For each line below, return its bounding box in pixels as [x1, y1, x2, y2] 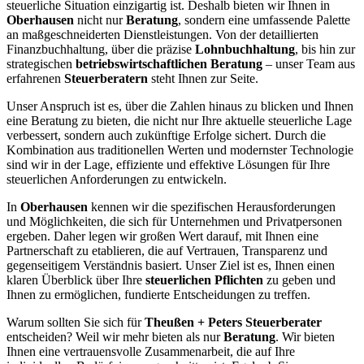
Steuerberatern [64, 71, 148, 86]
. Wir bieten [275, 330, 335, 344]
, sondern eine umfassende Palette [178, 13, 350, 28]
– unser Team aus [262, 57, 355, 71]
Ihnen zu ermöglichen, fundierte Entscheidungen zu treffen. [6, 288, 310, 302]
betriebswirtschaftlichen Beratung [76, 57, 262, 71]
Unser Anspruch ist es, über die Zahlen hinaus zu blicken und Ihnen [6, 99, 353, 114]
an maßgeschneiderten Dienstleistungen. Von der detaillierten [6, 28, 318, 42]
